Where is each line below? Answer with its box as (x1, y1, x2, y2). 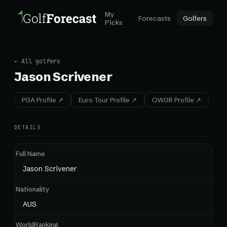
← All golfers (14, 57, 60, 65)
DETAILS (14, 124, 41, 131)
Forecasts (138, 14, 171, 22)
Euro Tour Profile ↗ (79, 96, 137, 104)
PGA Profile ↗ (22, 96, 63, 104)
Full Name (16, 149, 45, 158)
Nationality (16, 185, 49, 193)
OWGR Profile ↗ (152, 96, 201, 104)
